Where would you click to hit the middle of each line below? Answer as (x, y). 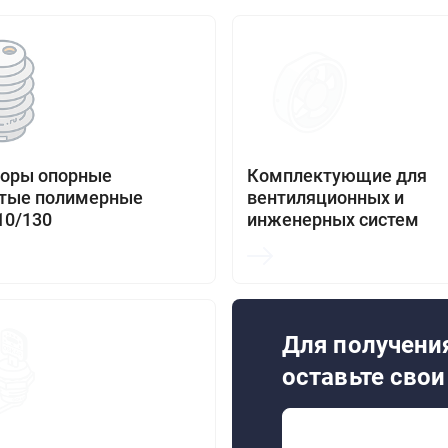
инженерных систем (333, 219)
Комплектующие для (337, 175)
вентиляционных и (325, 197)
